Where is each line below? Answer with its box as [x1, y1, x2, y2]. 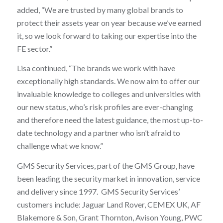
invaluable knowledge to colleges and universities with [16, 89, 201, 99]
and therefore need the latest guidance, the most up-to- [16, 115, 203, 125]
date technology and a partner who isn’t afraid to [16, 128, 180, 138]
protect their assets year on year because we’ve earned [16, 17, 201, 27]
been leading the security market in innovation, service [16, 173, 200, 183]
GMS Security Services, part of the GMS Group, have [16, 160, 195, 170]
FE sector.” [16, 43, 52, 53]
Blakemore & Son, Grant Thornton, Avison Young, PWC [16, 212, 203, 222]
